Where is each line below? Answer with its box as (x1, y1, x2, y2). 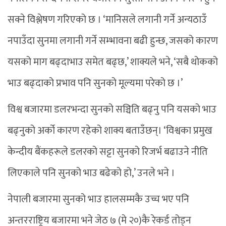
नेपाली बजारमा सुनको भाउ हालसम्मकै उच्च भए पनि (8, 190, 189, 208)
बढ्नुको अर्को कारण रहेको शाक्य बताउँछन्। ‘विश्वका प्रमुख (8, 122, 212, 139)
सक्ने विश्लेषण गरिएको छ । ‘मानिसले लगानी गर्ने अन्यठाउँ (8, 11, 207, 28)
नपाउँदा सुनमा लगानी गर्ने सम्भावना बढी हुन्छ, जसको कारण (8, 32, 218, 49)
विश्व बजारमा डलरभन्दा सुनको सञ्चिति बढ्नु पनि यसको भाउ (8, 100, 216, 118)
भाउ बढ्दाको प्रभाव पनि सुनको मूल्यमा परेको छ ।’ (8, 74, 183, 92)
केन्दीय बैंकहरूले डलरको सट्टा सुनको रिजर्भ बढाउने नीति (8, 143, 208, 160)
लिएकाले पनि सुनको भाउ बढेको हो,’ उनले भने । (8, 164, 175, 182)
